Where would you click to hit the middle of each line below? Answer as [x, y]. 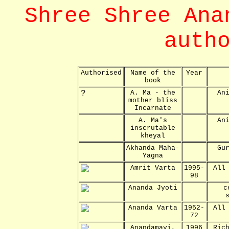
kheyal [153, 135]
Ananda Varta [153, 208]
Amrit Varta [153, 168]
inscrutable [153, 128]
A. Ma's [153, 120]
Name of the [153, 73]
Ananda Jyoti [153, 188]
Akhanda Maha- [153, 148]
